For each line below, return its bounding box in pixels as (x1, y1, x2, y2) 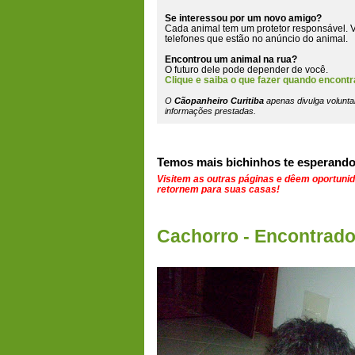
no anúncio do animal (252, 33, 345, 44)
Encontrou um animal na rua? (165, 54, 297, 64)
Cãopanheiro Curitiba (174, 96, 264, 105)
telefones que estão (165, 33, 252, 44)
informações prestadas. (165, 106, 256, 116)
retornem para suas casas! (157, 183, 280, 194)
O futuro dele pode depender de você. (165, 64, 328, 74)
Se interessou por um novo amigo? (165, 13, 322, 23)
